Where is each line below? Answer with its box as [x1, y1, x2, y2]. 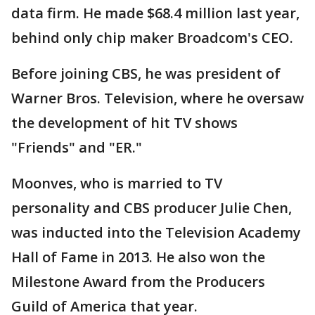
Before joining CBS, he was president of [11, 64, 281, 83]
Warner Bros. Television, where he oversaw [11, 89, 304, 108]
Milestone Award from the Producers [11, 272, 265, 291]
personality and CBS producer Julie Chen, [11, 198, 292, 217]
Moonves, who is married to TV [11, 174, 222, 193]
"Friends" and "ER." [11, 138, 142, 157]
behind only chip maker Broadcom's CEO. [11, 28, 293, 47]
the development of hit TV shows [11, 113, 238, 132]
